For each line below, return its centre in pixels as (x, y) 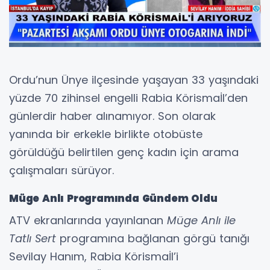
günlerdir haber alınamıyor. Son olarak (112, 116)
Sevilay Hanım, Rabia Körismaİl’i (94, 256)
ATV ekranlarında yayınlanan (88, 220)
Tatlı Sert (33, 238)
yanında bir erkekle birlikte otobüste (106, 134)
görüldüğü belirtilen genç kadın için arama (124, 152)
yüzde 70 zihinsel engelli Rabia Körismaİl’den (128, 98)
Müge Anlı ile (201, 220)
